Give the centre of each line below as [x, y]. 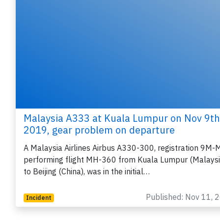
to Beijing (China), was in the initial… [87, 172]
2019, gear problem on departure [99, 130]
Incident [39, 198]
